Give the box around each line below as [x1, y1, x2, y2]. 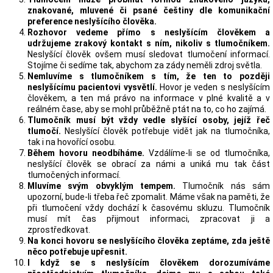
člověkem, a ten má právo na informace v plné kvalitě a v [27, 93, 270, 103]
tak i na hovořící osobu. [27, 137, 116, 147]
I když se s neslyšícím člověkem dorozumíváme [27, 258, 270, 268]
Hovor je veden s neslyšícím [157, 82, 271, 92]
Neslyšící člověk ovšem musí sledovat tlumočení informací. [27, 49, 270, 59]
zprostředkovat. [27, 225, 90, 235]
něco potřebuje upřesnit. [27, 247, 127, 257]
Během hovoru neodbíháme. [27, 148, 149, 158]
